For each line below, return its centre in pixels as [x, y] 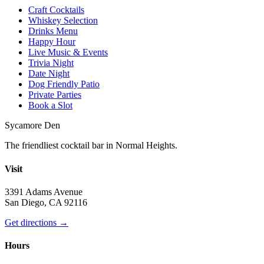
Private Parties [55, 95]
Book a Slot [50, 105]
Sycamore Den [32, 126]
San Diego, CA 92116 [46, 202]
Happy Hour [52, 42]
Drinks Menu [53, 31]
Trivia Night [51, 63]
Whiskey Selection [63, 21]
